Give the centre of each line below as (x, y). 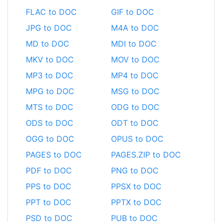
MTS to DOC (50, 107)
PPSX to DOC (136, 186)
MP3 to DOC (50, 75)
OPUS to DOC (137, 139)
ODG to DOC (135, 107)
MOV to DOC (135, 59)
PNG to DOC (135, 170)
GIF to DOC (133, 12)
